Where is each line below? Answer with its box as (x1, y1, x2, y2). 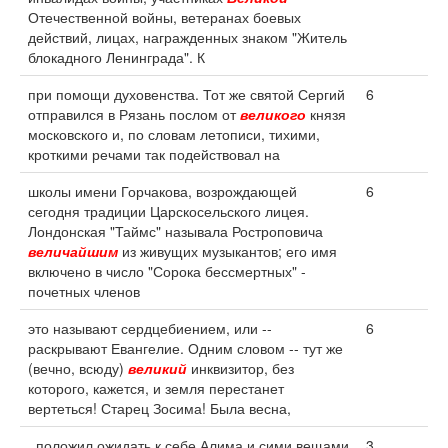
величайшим (28, 241, 118, 261)
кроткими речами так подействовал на (28, 144, 280, 164)
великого (240, 104, 306, 124)
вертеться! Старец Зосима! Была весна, (28, 398, 291, 418)
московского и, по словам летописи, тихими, (28, 124, 320, 144)
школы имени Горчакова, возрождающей (28, 181, 297, 201)
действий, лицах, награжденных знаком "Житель (28, 27, 347, 47)
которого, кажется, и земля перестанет (28, 378, 284, 398)
